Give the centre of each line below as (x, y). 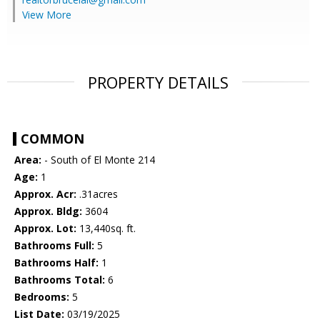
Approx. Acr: (45, 194)
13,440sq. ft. (106, 229)
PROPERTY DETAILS (158, 82)
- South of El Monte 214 (98, 160)
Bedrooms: (42, 297)
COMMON (52, 139)
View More (47, 15)
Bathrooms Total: (60, 280)
